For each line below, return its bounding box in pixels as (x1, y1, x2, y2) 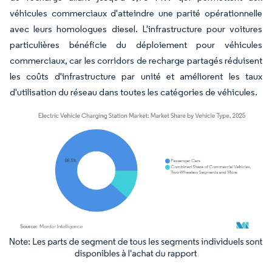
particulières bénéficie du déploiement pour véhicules (10, 39, 262, 50)
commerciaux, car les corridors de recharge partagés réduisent (10, 55, 262, 66)
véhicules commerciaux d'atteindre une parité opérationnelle (10, 7, 262, 19)
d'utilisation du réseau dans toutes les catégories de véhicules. (10, 86, 257, 98)
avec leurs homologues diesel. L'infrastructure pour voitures (10, 23, 262, 35)
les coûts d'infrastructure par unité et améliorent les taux (10, 70, 262, 82)
